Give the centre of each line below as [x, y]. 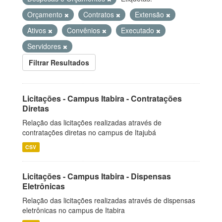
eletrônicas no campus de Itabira [74, 210]
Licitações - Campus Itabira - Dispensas [97, 176]
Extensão [150, 14]
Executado [139, 30]
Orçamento [46, 14]
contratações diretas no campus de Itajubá [89, 132]
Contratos [100, 14]
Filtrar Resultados [59, 62]
